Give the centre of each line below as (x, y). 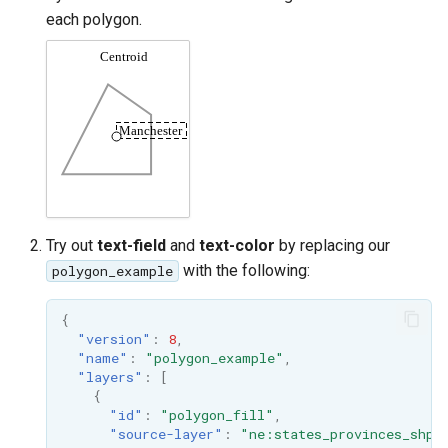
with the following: (244, 270)
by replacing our (332, 245)
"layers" (109, 376)
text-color (237, 245)
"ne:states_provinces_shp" (341, 433)
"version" (113, 338)
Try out (71, 245)
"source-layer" (165, 433)
